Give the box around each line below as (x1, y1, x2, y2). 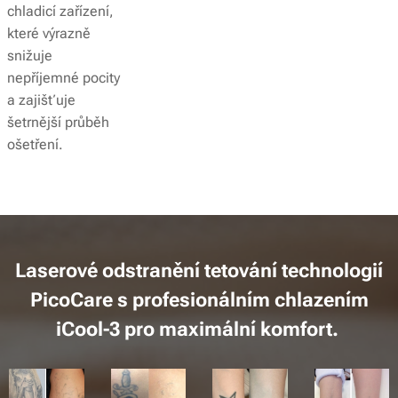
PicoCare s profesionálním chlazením (29, 289, 369, 312)
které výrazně (7, 25, 92, 43)
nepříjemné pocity (7, 69, 121, 87)
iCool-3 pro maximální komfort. (55, 318, 343, 341)
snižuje (7, 47, 53, 65)
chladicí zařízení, (7, 3, 115, 20)
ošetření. (7, 136, 68, 154)
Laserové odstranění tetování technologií (15, 259, 383, 283)
